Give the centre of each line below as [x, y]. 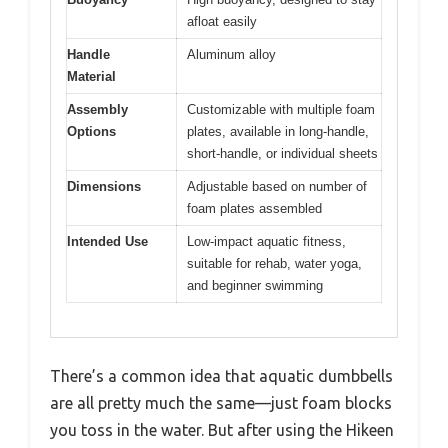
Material [91, 76]
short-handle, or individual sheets [282, 153]
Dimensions [104, 186]
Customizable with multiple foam [281, 109]
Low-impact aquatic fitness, [266, 241]
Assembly [97, 109]
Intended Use [107, 241]
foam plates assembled [254, 208]
